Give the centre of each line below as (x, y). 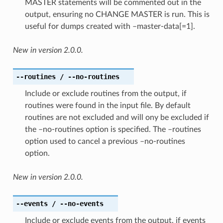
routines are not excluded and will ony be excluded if (117, 117)
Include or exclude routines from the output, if (106, 93)
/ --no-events (75, 203)
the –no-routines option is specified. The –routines (113, 129)
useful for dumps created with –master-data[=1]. (110, 26)
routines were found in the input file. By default (108, 105)
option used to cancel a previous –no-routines (105, 141)
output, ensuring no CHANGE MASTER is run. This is (117, 14)
